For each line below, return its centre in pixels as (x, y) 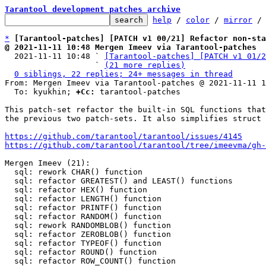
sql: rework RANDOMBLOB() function (9, 225)
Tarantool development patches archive (93, 9)
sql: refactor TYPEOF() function (9, 243)
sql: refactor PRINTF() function (9, 208)
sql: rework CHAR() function (9, 172)
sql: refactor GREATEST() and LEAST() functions (9, 181)
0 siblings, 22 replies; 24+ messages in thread (123, 74)
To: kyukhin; (45, 92)
